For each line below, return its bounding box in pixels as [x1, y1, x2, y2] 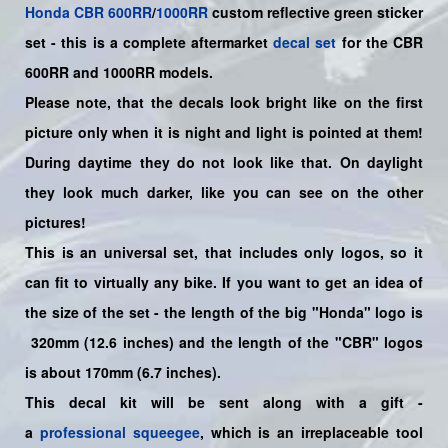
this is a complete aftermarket [61, 31, 269, 52]
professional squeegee [39, 421, 200, 442]
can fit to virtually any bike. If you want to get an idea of [25, 271, 423, 292]
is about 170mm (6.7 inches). [25, 361, 221, 382]
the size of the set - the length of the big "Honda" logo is [25, 301, 423, 322]
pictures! [25, 211, 86, 232]
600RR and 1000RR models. [25, 61, 213, 82]
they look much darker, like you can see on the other [25, 181, 423, 202]
